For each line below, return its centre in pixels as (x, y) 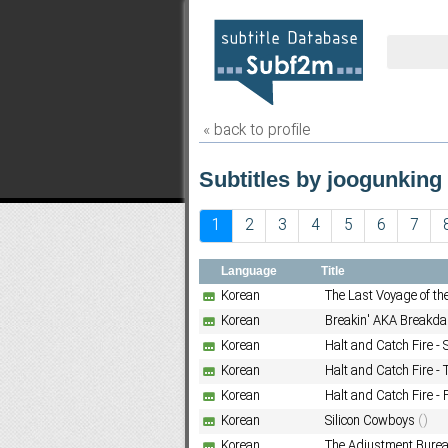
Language (250, 271)
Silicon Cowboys (371, 421)
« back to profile (256, 131)
